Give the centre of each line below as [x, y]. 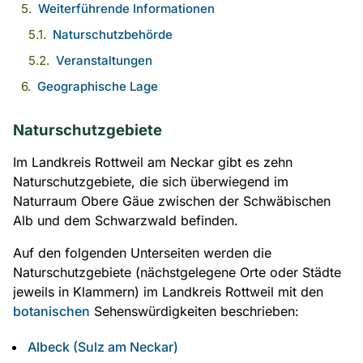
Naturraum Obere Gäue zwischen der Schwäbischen [172, 201]
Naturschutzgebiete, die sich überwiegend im [151, 181]
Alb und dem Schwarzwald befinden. [126, 220]
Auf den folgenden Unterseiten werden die [142, 253]
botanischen [51, 311]
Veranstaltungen [105, 60]
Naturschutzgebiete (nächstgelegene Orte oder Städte [177, 272]
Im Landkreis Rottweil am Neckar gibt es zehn [153, 162]
